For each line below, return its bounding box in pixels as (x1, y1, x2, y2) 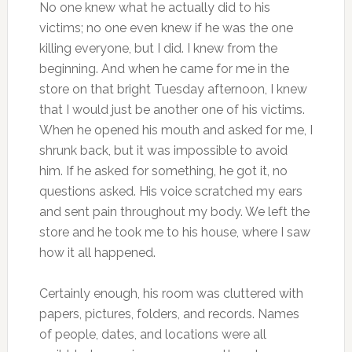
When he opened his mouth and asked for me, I (38, 123, 313, 138)
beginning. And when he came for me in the (38, 61, 289, 77)
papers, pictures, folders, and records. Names (38, 306, 299, 322)
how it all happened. (38, 245, 156, 261)
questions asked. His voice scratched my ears (38, 184, 302, 200)
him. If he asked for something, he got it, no (38, 163, 288, 179)
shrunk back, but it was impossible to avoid (38, 143, 288, 159)
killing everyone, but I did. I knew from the (38, 41, 277, 57)
